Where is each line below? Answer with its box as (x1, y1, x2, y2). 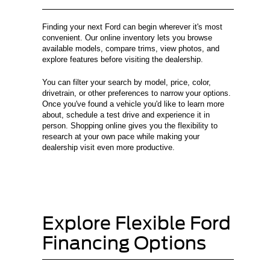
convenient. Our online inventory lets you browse (42, 33, 212, 43)
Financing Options (42, 232, 206, 254)
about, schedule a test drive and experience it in (42, 110, 210, 120)
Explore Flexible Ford (42, 212, 231, 234)
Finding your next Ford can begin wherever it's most (42, 22, 222, 32)
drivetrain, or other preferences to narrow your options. (42, 89, 231, 98)
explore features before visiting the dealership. (42, 55, 203, 64)
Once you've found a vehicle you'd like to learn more (42, 99, 224, 109)
